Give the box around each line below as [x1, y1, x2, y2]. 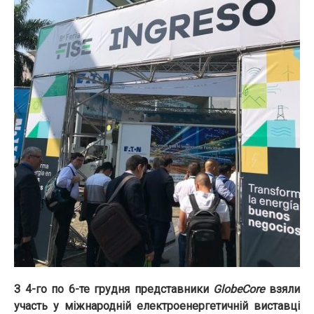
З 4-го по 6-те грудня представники [14, 282, 214, 296]
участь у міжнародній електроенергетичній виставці [14, 299, 300, 313]
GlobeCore [213, 282, 265, 296]
